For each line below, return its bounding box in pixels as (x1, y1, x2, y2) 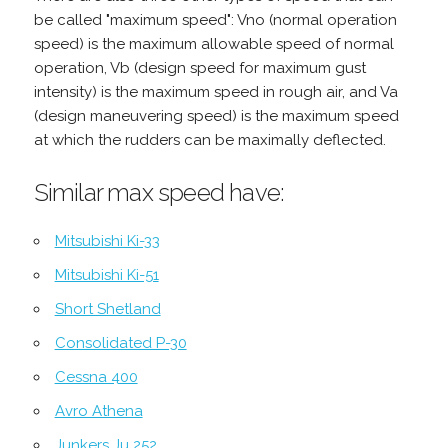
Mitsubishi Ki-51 (54, 265, 159, 284)
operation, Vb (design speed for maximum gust (33, 58, 366, 77)
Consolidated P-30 (54, 333, 187, 352)
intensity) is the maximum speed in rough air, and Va (33, 82, 398, 101)
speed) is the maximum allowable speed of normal (33, 34, 394, 53)
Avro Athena (54, 401, 143, 420)
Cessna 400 (54, 367, 138, 386)
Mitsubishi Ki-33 (54, 231, 160, 250)
